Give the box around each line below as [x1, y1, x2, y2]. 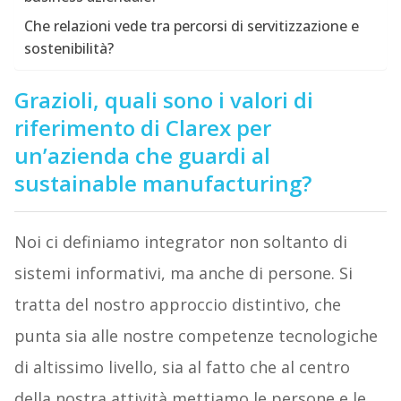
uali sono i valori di [117, 85, 313, 115]
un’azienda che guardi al [13, 141, 270, 171]
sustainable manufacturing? [13, 168, 311, 199]
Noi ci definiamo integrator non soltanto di [13, 231, 347, 253]
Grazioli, [13, 85, 105, 115]
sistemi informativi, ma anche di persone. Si [13, 262, 353, 285]
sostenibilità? [23, 38, 114, 59]
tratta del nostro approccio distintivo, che [13, 294, 341, 316]
